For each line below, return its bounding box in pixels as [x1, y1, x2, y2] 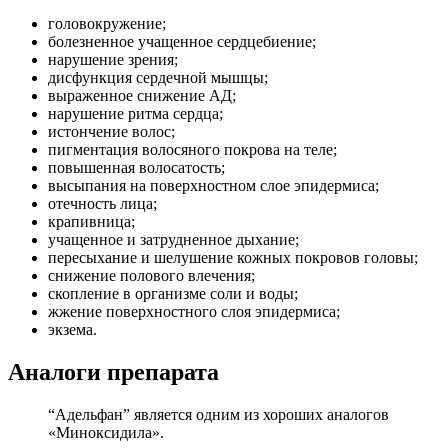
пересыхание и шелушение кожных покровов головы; [48, 248, 418, 266]
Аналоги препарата [8, 358, 219, 385]
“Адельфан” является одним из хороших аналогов [48, 405, 389, 423]
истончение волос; [48, 122, 175, 140]
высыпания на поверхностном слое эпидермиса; [48, 176, 379, 194]
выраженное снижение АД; [48, 86, 236, 104]
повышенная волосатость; [48, 158, 225, 176]
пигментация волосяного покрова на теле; [48, 140, 337, 158]
